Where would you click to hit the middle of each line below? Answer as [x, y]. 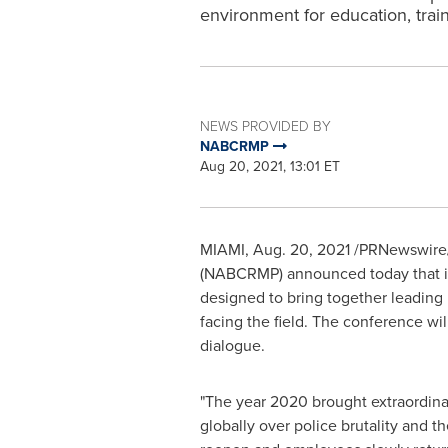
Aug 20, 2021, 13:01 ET [269, 166]
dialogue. [232, 345]
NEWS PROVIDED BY [265, 126]
